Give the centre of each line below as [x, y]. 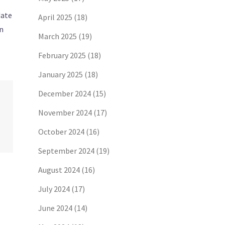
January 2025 [61, 74]
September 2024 [66, 151]
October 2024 [61, 132]
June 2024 [55, 208]
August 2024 [59, 170]
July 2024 [54, 189]
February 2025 [62, 55]
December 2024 [65, 93]
